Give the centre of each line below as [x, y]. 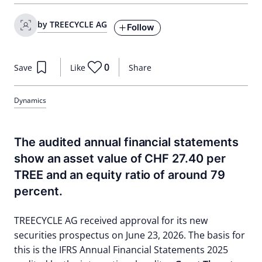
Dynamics [30, 100]
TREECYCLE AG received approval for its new [111, 220]
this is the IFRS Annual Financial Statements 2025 [121, 250]
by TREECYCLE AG [72, 24]
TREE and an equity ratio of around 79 [120, 175]
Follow [141, 27]
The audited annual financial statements [126, 142]
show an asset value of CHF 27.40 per [120, 158]
